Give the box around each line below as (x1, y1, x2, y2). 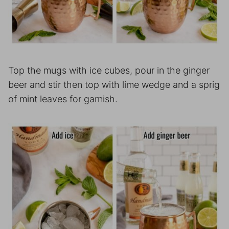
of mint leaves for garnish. (8, 94, 118, 105)
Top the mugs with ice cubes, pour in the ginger (8, 65, 210, 76)
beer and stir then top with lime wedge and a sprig (8, 79, 220, 90)
